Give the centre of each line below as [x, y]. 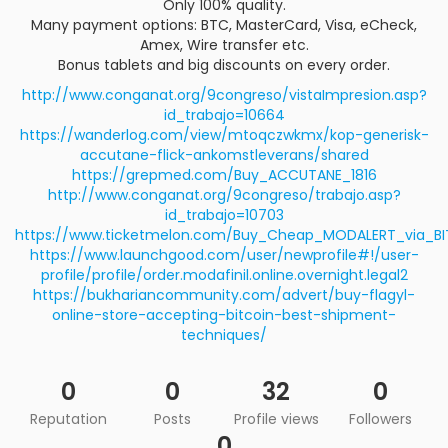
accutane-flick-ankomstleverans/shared [224, 155]
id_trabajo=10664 [224, 115]
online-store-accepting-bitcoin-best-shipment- [224, 315]
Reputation [68, 419]
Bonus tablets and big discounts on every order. [224, 65]
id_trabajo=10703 [224, 215]
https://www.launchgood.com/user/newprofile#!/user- [224, 255]
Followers [380, 419]
